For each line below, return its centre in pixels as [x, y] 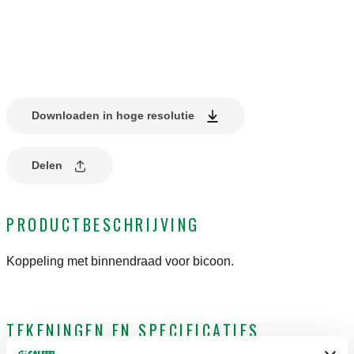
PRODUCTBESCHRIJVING [103, 225]
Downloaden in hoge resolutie [113, 116]
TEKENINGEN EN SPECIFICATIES [133, 331]
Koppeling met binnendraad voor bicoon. [120, 262]
